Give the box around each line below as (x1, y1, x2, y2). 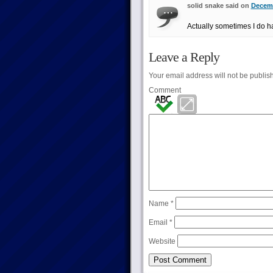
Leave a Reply (148, 49, 219, 65)
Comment (148, 86, 181, 94)
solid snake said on (186, 2, 251, 9)
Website (148, 237, 175, 246)
